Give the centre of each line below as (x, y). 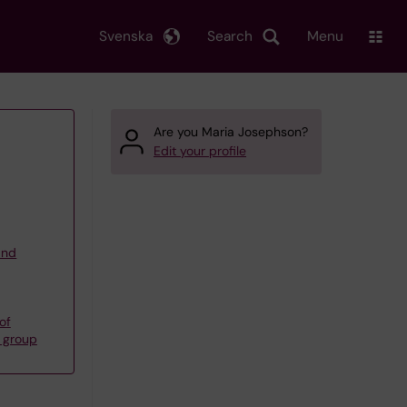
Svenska (126, 36)
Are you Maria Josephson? (231, 132)
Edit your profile (200, 151)
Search (230, 36)
